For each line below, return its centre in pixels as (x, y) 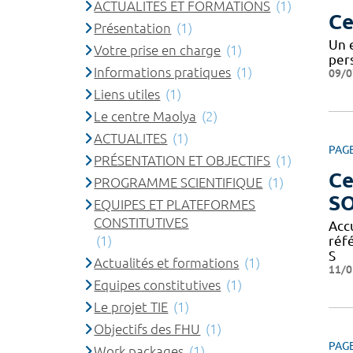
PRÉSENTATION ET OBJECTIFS (182, 160)
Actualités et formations (167, 263)
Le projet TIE (131, 307)
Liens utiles (127, 94)
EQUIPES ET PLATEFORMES (175, 204)
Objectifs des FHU (147, 329)
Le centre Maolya (145, 116)
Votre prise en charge (158, 50)
